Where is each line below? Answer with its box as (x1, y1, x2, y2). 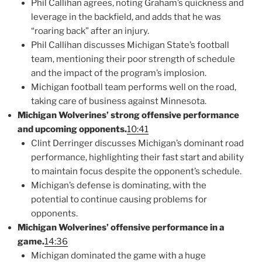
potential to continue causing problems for (30, 194, 207, 205)
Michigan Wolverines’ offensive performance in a (18, 222, 225, 233)
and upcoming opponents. (18, 124, 127, 135)
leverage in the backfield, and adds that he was (30, 12, 221, 23)
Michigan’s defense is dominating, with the (30, 180, 206, 191)
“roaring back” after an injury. (30, 26, 149, 37)
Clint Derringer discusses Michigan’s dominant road (30, 138, 244, 149)
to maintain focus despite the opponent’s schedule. (30, 166, 242, 177)
